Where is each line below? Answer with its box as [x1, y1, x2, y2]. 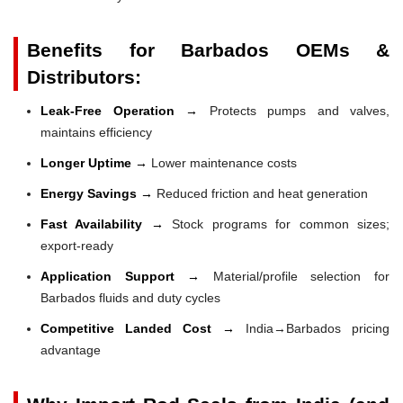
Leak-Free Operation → [40, 103, 198, 118]
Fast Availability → [40, 216, 173, 231]
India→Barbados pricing [246, 320, 390, 336]
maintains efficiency [40, 124, 152, 139]
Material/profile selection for [212, 268, 390, 283]
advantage [40, 342, 101, 357]
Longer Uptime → [40, 155, 151, 170]
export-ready [40, 237, 113, 253]
